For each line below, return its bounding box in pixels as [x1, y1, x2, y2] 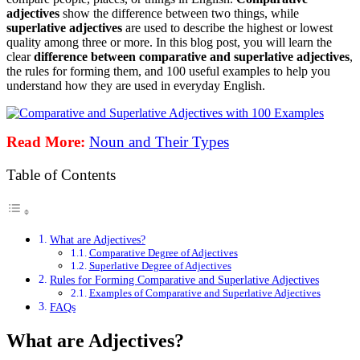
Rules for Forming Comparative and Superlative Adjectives [49, 272, 319, 286]
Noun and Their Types [89, 133, 229, 151]
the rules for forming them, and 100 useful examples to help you [6, 64, 330, 79]
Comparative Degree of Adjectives [88, 246, 238, 259]
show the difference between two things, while [59, 6, 299, 21]
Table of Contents [6, 166, 116, 184]
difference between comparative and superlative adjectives [34, 50, 350, 64]
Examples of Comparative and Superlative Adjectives [88, 286, 321, 299]
